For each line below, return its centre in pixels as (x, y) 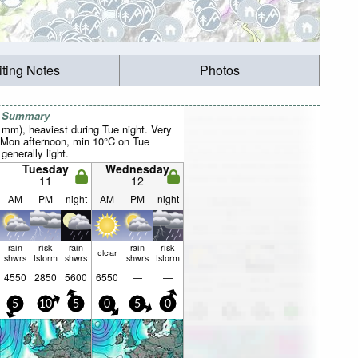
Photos (219, 70)
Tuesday (46, 169)
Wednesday (137, 169)
